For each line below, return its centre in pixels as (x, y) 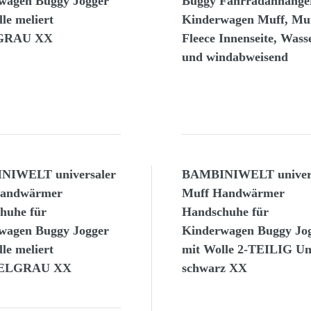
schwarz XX (214, 268)
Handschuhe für (225, 212)
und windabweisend (235, 57)
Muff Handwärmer (233, 193)
